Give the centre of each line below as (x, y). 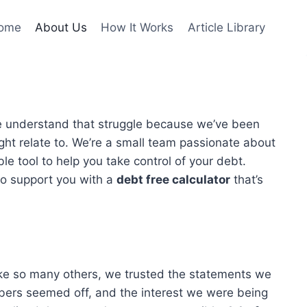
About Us (61, 27)
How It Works (137, 27)
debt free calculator (173, 180)
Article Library (226, 27)
